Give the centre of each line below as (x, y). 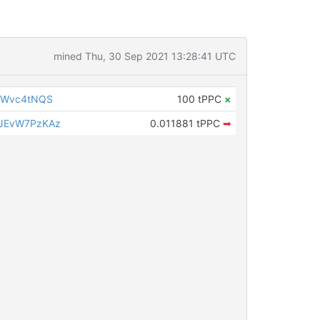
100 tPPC (200, 99)
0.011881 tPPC (186, 123)
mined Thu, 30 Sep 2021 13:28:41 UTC (144, 56)
